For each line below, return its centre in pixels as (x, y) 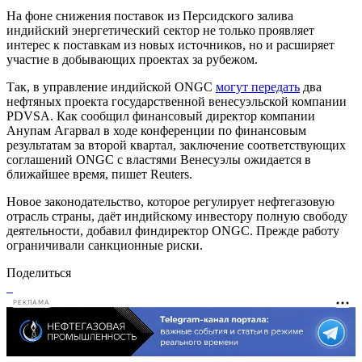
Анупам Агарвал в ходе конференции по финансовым (156, 130)
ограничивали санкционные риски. (105, 245)
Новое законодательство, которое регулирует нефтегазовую (170, 201)
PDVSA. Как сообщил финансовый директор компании (161, 116)
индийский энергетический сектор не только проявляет (160, 30)
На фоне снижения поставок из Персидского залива (150, 15)
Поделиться (39, 272)
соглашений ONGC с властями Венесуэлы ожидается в (159, 159)
